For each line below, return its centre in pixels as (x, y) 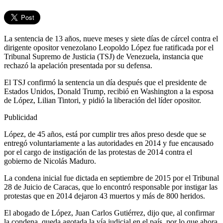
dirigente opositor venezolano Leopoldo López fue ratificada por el (109, 48)
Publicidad (21, 117)
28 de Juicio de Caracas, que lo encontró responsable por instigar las (111, 187)
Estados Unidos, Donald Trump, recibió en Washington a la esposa (109, 92)
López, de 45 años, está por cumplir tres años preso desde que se (105, 134)
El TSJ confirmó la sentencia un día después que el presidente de (105, 83)
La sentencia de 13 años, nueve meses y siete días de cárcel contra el (111, 39)
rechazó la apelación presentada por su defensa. (78, 66)
